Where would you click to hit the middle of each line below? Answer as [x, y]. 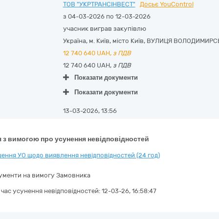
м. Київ [99, 41]
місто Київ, [129, 41]
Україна [74, 41]
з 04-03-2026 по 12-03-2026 [107, 16]
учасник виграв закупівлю [104, 29]
